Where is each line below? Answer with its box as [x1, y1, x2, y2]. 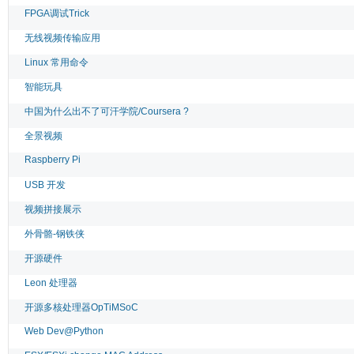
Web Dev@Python [24, 325, 104, 337]
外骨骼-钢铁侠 [24, 228, 85, 239]
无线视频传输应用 [24, 32, 100, 43]
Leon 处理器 [24, 277, 77, 288]
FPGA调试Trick [24, 7, 89, 19]
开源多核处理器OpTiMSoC [24, 301, 138, 313]
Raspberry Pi [24, 153, 81, 165]
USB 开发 [24, 179, 66, 190]
